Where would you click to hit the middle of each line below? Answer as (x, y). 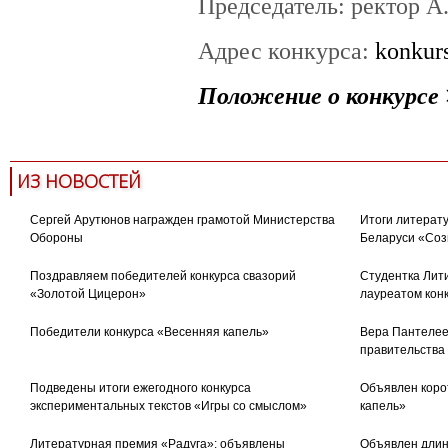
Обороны (56, 238)
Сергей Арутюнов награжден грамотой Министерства (182, 220)
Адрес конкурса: (286, 50)
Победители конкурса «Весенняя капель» (149, 332)
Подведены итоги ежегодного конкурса (140, 388)
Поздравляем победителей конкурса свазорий (162, 276)
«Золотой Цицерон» (87, 294)
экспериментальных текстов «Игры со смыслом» (168, 406)
